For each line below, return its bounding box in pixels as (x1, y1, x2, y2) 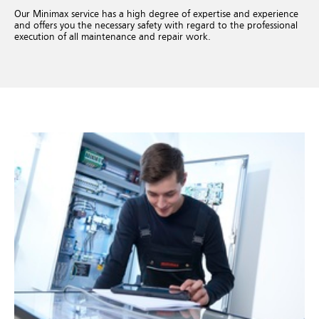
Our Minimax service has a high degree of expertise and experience (14, 9, 298, 19)
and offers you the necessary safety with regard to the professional (14, 20, 298, 31)
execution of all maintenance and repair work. (14, 31, 211, 42)
